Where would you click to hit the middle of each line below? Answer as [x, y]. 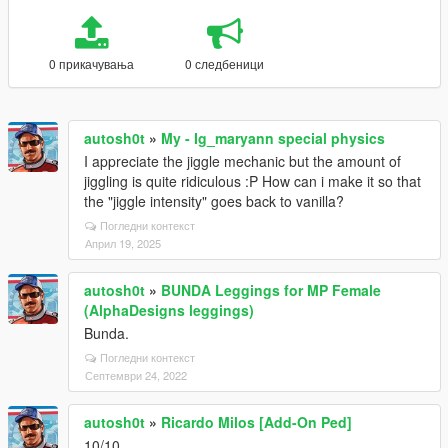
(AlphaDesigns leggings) [169, 310]
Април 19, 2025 [123, 243]
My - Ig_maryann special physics [273, 138]
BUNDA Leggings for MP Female [271, 290]
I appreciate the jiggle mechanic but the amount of [242, 161]
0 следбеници [225, 63]
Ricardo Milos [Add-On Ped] [256, 422]
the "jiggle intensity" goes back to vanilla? [214, 201]
